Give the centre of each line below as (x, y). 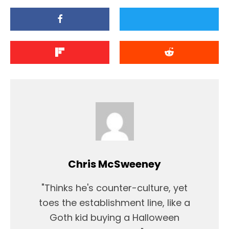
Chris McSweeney (114, 164)
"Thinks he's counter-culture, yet (114, 188)
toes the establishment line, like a (114, 202)
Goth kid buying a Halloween (114, 217)
